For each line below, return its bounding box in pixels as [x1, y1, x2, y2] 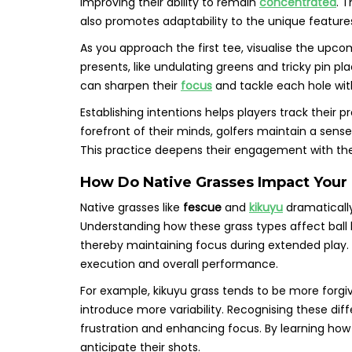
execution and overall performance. [80, 256, 278, 273]
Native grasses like [80, 200, 183, 216]
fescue [183, 200, 222, 216]
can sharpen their [80, 78, 181, 94]
